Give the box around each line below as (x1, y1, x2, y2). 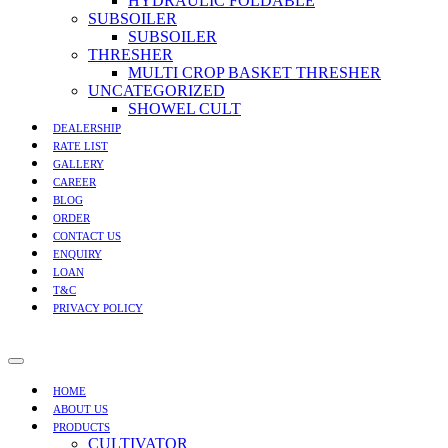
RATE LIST (53, 140, 108, 152)
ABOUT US (53, 403, 108, 415)
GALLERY (53, 158, 104, 170)
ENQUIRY (53, 248, 102, 260)
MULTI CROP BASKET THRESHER (128, 64, 381, 81)
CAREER (53, 176, 96, 188)
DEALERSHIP (53, 122, 121, 134)
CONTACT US (53, 230, 121, 242)
